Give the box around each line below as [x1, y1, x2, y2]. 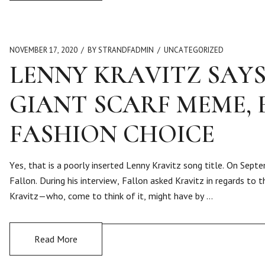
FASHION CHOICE [9, 119, 215, 149]
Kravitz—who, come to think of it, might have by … [9, 190, 213, 202]
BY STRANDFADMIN [88, 45, 154, 55]
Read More [34, 233, 77, 245]
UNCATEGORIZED [164, 45, 224, 55]
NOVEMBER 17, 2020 [9, 45, 77, 55]
